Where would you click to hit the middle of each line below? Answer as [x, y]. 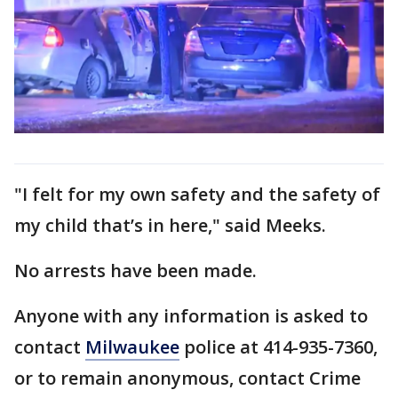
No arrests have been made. [138, 270]
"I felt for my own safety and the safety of [197, 194]
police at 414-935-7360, [279, 346]
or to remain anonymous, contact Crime [187, 378]
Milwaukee [132, 346]
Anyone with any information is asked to [191, 315]
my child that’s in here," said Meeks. [170, 225]
